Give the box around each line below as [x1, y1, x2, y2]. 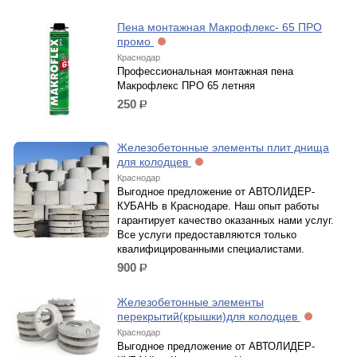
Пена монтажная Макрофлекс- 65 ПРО [117, 21, 322, 33]
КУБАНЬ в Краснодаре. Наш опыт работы [117, 200, 319, 212]
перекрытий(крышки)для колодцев [117, 310, 300, 323]
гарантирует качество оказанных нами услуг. [117, 214, 334, 226]
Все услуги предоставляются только [117, 229, 296, 241]
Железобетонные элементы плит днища [117, 141, 329, 154]
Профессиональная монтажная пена [117, 65, 293, 77]
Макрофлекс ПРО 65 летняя [117, 80, 255, 92]
